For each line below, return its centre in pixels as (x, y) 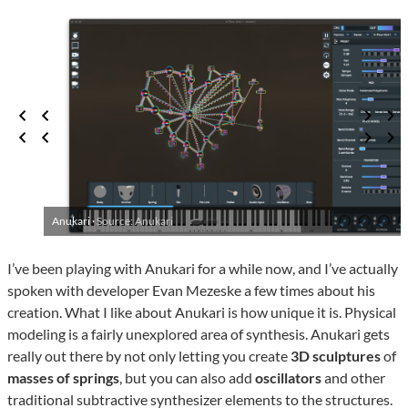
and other (353, 378)
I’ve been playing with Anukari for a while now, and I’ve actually (203, 269)
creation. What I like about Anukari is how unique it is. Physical (202, 312)
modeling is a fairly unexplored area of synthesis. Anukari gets (199, 334)
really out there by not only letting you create (149, 356)
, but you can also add (187, 378)
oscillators (288, 378)
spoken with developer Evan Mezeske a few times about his (191, 291)
